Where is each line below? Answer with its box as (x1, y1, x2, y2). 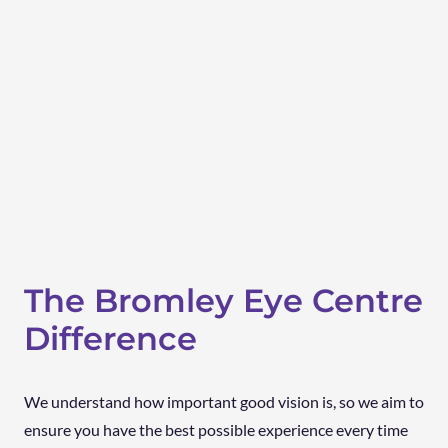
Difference (24, 319, 197, 359)
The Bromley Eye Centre (24, 281, 423, 321)
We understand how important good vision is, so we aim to (24, 392, 424, 412)
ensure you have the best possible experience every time (24, 420, 408, 440)
